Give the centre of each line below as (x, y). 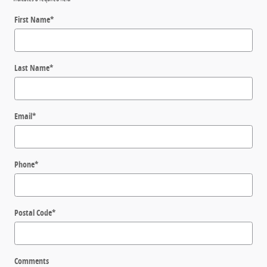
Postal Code (33, 212)
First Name (32, 19)
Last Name (32, 67)
